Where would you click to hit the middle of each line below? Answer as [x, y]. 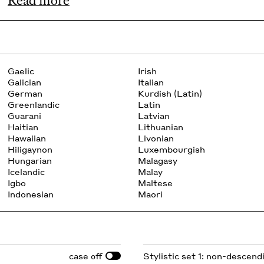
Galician [24, 82]
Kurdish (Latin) [170, 93]
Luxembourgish [171, 149]
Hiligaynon [30, 149]
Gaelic [21, 71]
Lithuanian [160, 127]
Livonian [156, 138]
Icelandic [26, 171]
